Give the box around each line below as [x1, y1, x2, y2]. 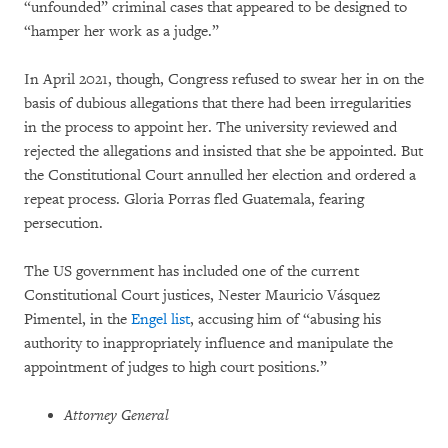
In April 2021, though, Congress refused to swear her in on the [24, 69, 424, 89]
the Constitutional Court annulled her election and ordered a [24, 165, 416, 185]
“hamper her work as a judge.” [24, 21, 219, 41]
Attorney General [64, 405, 169, 425]
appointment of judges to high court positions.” [24, 357, 327, 377]
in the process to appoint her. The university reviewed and [24, 117, 397, 137]
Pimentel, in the [24, 309, 131, 329]
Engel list [131, 309, 190, 329]
